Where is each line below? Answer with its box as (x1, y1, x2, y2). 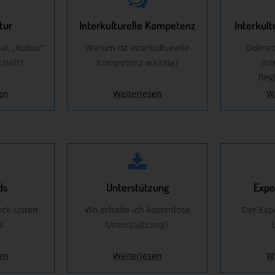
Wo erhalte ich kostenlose (84, 204, 190, 216)
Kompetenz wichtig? (96, 56, 179, 69)
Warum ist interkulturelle (85, 42, 190, 54)
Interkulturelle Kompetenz (79, 18, 196, 33)
